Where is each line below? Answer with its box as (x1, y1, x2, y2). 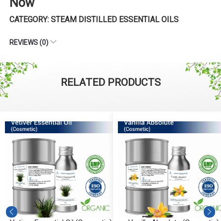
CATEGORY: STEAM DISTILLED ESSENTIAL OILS (9, 14, 179, 24)
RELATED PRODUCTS (60, 76, 161, 88)
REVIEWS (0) (9, 38, 50, 46)
